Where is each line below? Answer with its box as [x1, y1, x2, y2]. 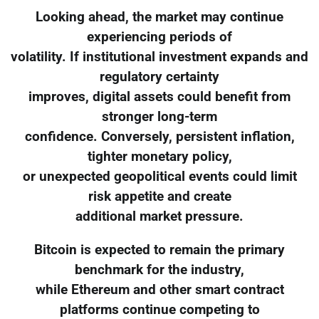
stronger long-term [102, 108, 217, 125]
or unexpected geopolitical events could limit [22, 168, 297, 184]
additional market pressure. [75, 208, 244, 224]
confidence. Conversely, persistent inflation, [24, 128, 295, 145]
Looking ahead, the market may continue [36, 9, 283, 25]
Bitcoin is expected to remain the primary [34, 241, 285, 258]
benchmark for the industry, [75, 261, 244, 278]
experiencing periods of [87, 28, 232, 45]
